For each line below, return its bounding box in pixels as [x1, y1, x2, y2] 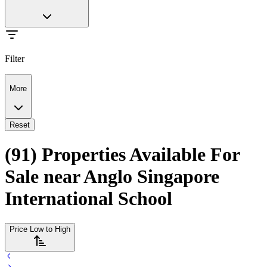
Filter [5, 54, 24, 64]
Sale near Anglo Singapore [5, 166, 219, 188]
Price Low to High [10, 224, 70, 234]
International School [5, 188, 172, 210]
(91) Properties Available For [5, 144, 240, 166]
